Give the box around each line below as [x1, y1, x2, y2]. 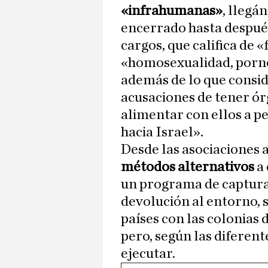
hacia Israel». [121, 125, 203, 140]
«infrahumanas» [121, 4, 223, 19]
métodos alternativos [121, 160, 257, 175]
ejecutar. [121, 246, 175, 261]
